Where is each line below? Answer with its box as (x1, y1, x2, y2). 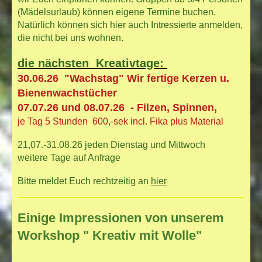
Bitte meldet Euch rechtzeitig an (18, 176, 149, 187)
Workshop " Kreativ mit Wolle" (18, 227, 202, 243)
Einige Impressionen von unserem (18, 210, 224, 225)
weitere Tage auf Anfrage (18, 153, 120, 163)
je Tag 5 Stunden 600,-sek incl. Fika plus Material (18, 116, 226, 127)
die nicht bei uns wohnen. (18, 33, 126, 43)
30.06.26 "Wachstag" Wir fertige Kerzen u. (18, 73, 229, 85)
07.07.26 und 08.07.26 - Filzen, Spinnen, (18, 102, 217, 114)
